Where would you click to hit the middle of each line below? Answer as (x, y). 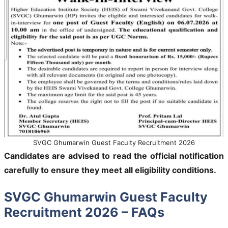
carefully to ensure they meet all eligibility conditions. (110, 170)
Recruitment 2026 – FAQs (84, 212)
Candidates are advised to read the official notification (114, 156)
